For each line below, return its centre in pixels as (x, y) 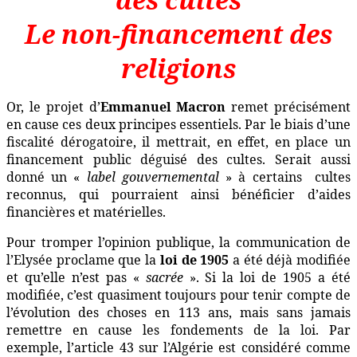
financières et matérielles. (86, 212)
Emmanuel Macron (166, 107)
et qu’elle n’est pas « (76, 278)
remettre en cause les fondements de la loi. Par (178, 330)
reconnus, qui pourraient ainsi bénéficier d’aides (178, 195)
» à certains (260, 177)
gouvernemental (170, 177)
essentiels (209, 125)
